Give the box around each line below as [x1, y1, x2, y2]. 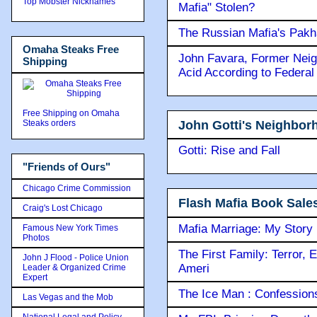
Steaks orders [23, 118, 78, 128]
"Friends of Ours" [23, 161, 110, 173]
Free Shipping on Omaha [23, 108, 120, 118]
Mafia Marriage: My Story [178, 221, 313, 236]
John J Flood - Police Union [23, 252, 129, 263]
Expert [23, 272, 47, 282]
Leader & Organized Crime [23, 262, 126, 272]
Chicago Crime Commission [23, 183, 131, 193]
